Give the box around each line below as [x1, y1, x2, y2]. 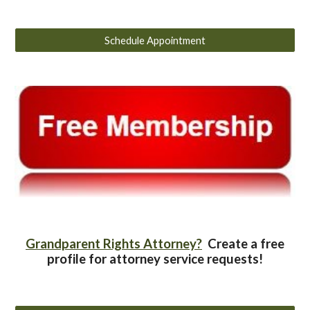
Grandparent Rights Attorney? [26, 236, 202, 251]
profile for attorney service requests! [47, 251, 263, 266]
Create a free [202, 236, 284, 251]
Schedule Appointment [104, 34, 206, 46]
